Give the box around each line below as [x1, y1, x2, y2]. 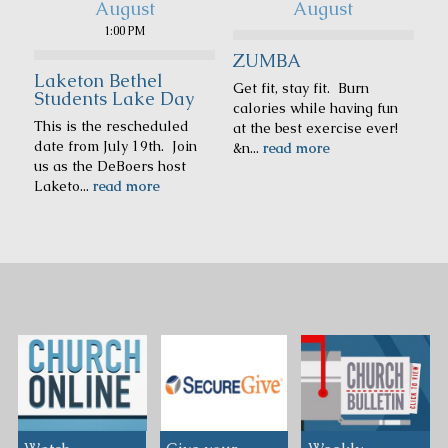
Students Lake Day [34, 86, 195, 110]
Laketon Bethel [34, 68, 164, 92]
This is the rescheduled [34, 116, 190, 135]
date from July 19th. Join [34, 136, 198, 155]
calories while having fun [232, 98, 398, 117]
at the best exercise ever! [232, 118, 398, 137]
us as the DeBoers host [34, 156, 187, 175]
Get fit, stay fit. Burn [232, 78, 369, 97]
